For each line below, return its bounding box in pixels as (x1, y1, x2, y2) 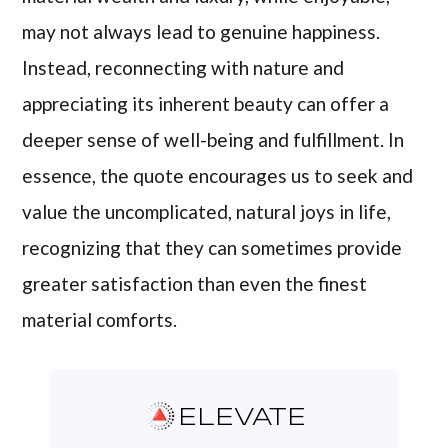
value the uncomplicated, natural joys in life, (22, 199, 392, 223)
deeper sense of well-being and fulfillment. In (22, 127, 405, 151)
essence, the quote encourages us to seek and (22, 163, 414, 187)
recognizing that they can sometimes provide (22, 235, 403, 259)
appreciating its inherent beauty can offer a (22, 91, 390, 115)
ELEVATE (178, 405, 306, 430)
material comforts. (22, 307, 178, 331)
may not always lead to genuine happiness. (22, 19, 381, 43)
